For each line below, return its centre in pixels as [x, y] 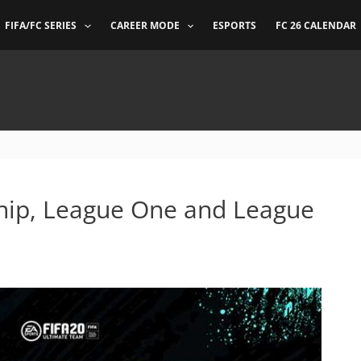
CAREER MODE [145, 26]
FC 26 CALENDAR [315, 26]
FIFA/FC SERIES [41, 26]
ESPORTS [234, 26]
